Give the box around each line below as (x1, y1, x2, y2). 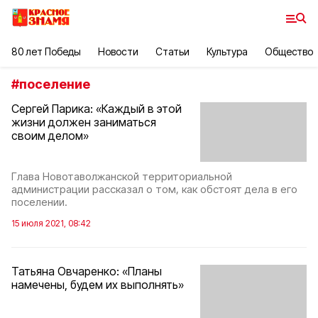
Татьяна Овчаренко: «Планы (11, 264, 162, 279)
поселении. (11, 195, 67, 209)
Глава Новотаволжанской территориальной (11, 170, 232, 184)
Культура (206, 45, 248, 57)
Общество (264, 45, 314, 57)
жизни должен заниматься (11, 115, 156, 129)
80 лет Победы (11, 45, 82, 57)
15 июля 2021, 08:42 (11, 218, 91, 229)
